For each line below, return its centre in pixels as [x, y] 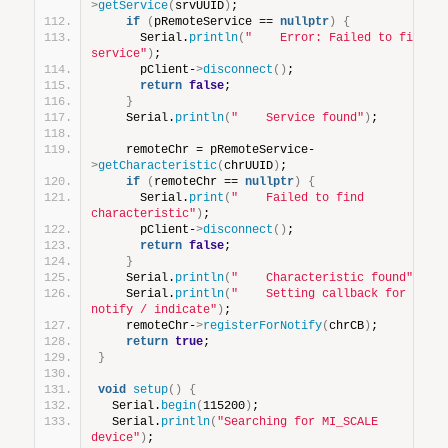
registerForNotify [263, 325]
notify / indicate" [154, 309]
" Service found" [298, 117]
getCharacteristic [158, 165]
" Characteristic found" [322, 277]
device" [116, 437]
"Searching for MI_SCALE [298, 421]
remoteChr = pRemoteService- [207, 149]
